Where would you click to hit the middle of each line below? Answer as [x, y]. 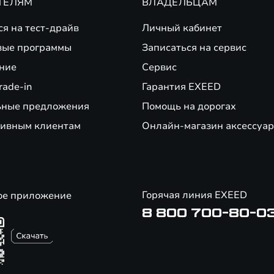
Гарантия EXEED [181, 87]
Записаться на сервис [194, 48]
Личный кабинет [182, 28]
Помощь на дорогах [189, 106]
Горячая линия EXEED [194, 195]
